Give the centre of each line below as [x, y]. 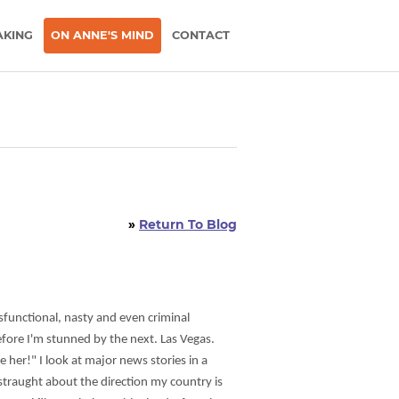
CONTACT [201, 35]
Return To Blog [188, 224]
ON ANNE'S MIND [102, 35]
